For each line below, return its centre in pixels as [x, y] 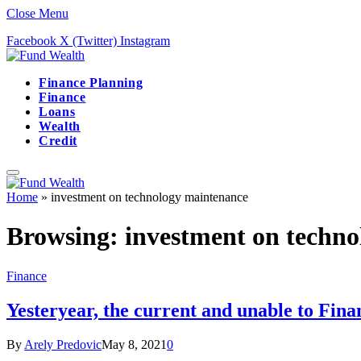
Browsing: [66, 237]
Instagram [145, 41]
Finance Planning [91, 83]
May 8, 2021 [134, 344]
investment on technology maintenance [149, 197]
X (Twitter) [88, 41]
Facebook [31, 41]
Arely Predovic [63, 344]
